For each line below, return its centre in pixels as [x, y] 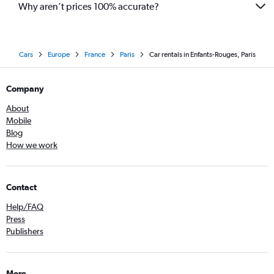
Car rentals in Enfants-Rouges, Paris [202, 54]
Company [25, 89]
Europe [58, 54]
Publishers [25, 231]
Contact [21, 187]
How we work [32, 145]
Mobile [19, 120]
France [94, 54]
